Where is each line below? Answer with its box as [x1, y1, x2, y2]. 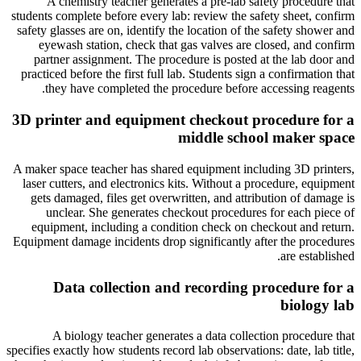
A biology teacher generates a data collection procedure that [52, 329, 355, 343]
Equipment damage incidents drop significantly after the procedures [13, 234, 355, 248]
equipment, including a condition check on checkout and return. [31, 219, 355, 234]
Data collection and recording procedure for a [53, 278, 355, 296]
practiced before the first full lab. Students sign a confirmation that [21, 67, 355, 81]
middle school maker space [178, 129, 355, 147]
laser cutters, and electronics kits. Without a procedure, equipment [23, 176, 355, 190]
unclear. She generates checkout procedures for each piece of [46, 205, 355, 219]
